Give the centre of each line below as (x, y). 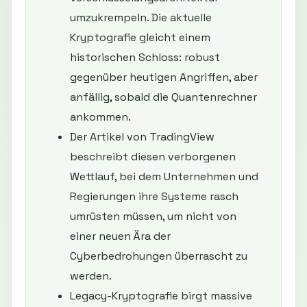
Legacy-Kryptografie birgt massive (161, 296)
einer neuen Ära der (120, 236)
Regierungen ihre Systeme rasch (154, 197)
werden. (91, 276)
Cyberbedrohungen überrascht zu (159, 256)
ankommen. (100, 117)
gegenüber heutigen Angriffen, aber (164, 77)
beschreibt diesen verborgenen (153, 157)
